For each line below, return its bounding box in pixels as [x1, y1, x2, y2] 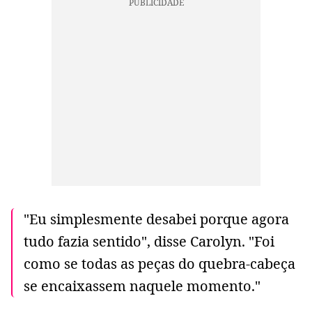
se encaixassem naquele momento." [24, 276, 260, 296]
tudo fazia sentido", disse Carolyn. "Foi [24, 232, 274, 251]
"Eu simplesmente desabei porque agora [24, 210, 289, 229]
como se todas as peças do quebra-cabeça [24, 254, 295, 274]
